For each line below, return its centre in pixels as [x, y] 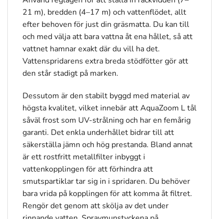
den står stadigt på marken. [70, 73]
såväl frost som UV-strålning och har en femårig [107, 120]
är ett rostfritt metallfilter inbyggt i [84, 157]
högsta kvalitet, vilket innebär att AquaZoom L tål [109, 108]
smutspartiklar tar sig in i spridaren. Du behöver [106, 181]
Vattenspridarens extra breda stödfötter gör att [105, 61]
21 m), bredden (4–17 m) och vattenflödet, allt [104, 12]
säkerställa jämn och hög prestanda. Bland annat [108, 144]
